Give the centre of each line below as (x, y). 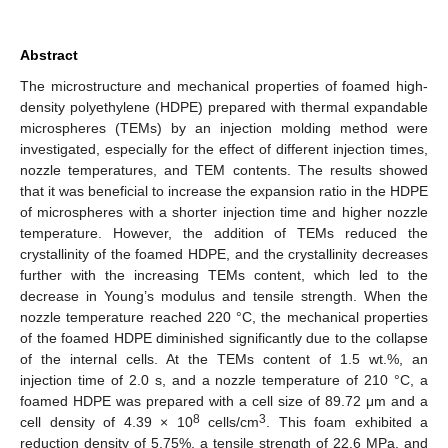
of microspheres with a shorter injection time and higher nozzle (224, 211)
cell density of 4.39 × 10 (106, 421)
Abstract (49, 54)
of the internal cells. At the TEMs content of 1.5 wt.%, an (224, 358)
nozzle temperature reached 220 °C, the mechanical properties (224, 316)
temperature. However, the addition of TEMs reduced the (224, 232)
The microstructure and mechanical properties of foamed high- (224, 85)
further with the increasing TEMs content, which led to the (224, 274)
